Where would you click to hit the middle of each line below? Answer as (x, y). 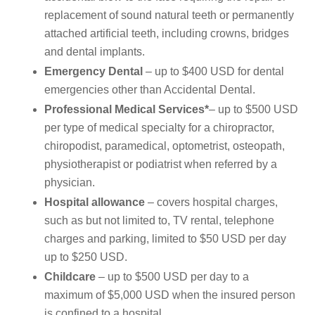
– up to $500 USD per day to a (172, 277)
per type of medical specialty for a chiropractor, (159, 128)
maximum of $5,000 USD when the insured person (170, 295)
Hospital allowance (95, 202)
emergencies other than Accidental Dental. (150, 90)
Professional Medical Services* (127, 110)
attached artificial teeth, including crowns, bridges (167, 34)
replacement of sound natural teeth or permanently (169, 15)
